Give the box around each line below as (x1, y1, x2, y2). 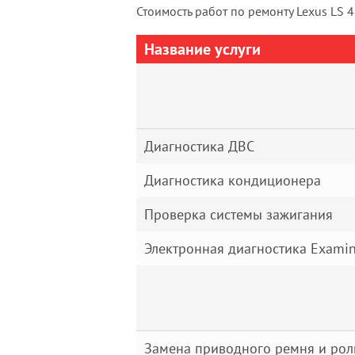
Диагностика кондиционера (144, 171, 321, 189)
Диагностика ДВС (144, 137, 254, 155)
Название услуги (144, 39, 261, 59)
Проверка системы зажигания (144, 205, 333, 223)
